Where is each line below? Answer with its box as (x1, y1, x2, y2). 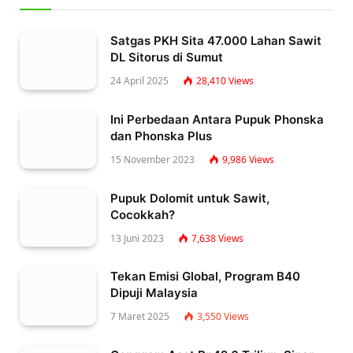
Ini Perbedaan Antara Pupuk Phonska (110, 111, 324, 127)
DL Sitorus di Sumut (110, 50, 223, 65)
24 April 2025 (110, 74, 169, 88)
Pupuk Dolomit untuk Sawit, (110, 190, 269, 206)
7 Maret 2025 (110, 310, 169, 324)
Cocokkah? (110, 206, 175, 222)
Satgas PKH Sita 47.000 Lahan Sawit (110, 33, 321, 49)
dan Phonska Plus (110, 128, 212, 143)
